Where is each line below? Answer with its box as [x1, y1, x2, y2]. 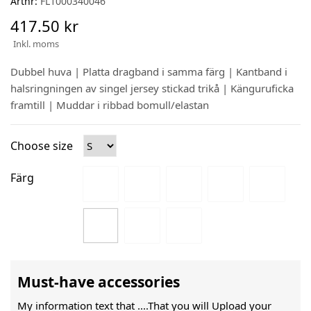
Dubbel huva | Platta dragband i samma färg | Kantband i [10, 65, 287, 79]
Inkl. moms [13, 37, 59, 51]
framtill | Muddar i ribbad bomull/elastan [10, 98, 209, 112]
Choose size [10, 138, 73, 154]
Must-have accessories [17, 272, 180, 292]
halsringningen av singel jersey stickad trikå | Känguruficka [10, 81, 294, 96]
